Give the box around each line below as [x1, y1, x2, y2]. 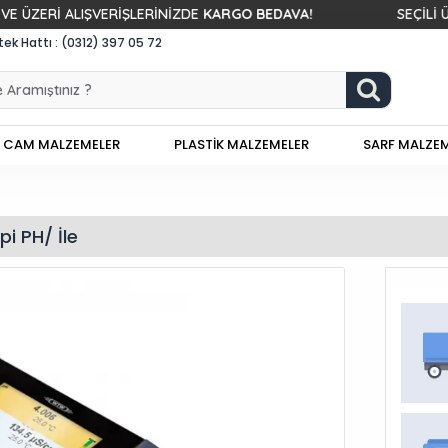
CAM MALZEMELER [2, 134, 120, 154]
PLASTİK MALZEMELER [173, 134, 309, 154]
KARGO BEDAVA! [135, 5, 246, 23]
